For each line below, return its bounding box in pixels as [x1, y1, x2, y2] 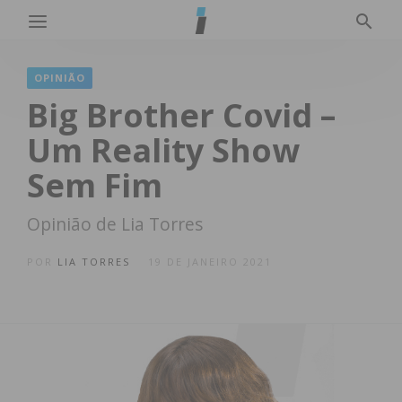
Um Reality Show [27, 128, 300, 172]
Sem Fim [27, 163, 162, 207]
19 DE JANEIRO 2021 [148, 255, 272, 268]
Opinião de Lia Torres [27, 212, 203, 236]
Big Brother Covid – [27, 93, 336, 137]
